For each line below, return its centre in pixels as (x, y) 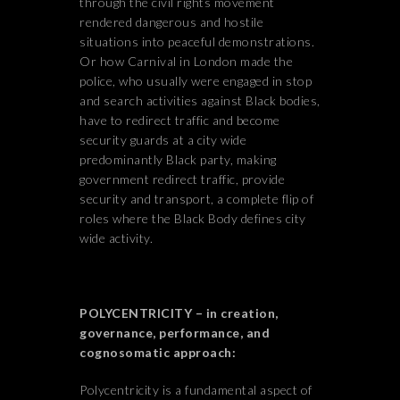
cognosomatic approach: (158, 352)
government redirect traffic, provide (182, 179)
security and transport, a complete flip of (196, 199)
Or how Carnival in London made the (186, 61)
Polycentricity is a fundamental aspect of (196, 390)
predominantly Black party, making (178, 159)
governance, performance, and (175, 333)
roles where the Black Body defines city (193, 218)
